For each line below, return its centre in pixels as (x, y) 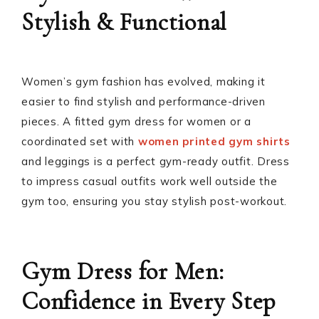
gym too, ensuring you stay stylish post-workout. (154, 201)
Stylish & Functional (124, 22)
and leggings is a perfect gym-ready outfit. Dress (156, 161)
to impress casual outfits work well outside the (150, 181)
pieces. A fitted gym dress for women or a (136, 121)
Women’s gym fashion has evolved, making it (143, 82)
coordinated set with (80, 141)
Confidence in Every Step (148, 302)
